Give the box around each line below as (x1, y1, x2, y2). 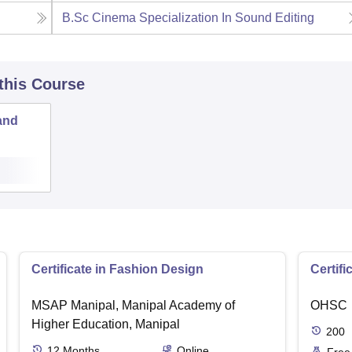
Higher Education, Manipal (31, 317, 180, 331)
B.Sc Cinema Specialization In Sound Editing (62, 10, 315, 24)
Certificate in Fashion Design (31, 262, 203, 276)
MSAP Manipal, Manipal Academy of (31, 298, 235, 312)
